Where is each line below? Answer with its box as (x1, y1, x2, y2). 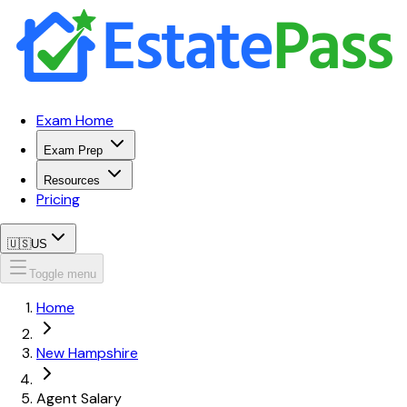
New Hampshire (36, 343, 138, 362)
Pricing (36, 190, 80, 209)
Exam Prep (44, 144, 103, 157)
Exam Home (36, 111, 114, 130)
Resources (44, 174, 100, 187)
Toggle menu (29, 267, 96, 281)
